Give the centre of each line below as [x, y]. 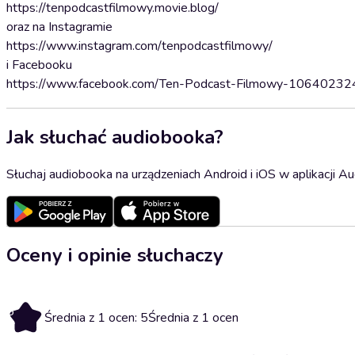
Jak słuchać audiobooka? [115, 137]
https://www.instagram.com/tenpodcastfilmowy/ [139, 46]
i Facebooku [39, 65]
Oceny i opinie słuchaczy [115, 255]
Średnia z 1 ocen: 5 [96, 317]
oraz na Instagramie [59, 27]
